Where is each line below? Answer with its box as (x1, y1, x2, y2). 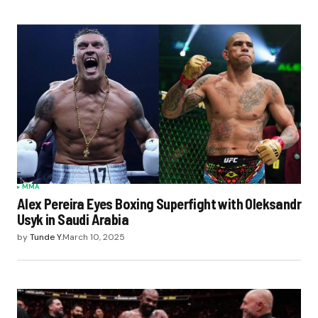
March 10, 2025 (62, 231, 125, 243)
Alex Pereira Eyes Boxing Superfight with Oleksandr (17, 195, 301, 213)
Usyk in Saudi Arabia (17, 211, 128, 229)
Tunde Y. (30, 231, 62, 243)
